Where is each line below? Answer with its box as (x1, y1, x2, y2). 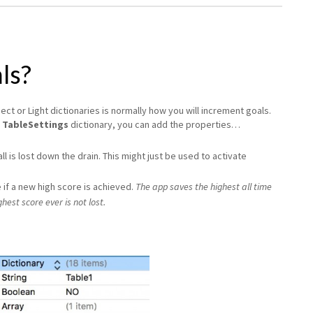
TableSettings (2, 117, 68, 131)
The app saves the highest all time (136, 180, 272, 193)
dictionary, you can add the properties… (68, 117, 240, 131)
